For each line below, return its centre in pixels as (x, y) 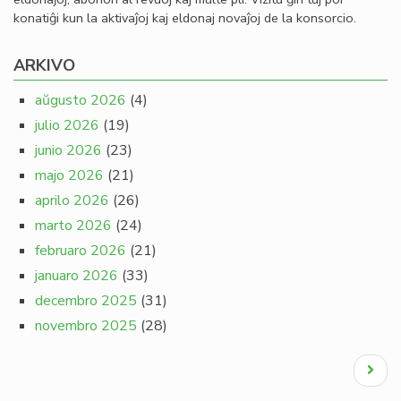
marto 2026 (73, 226)
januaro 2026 (77, 276)
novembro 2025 (86, 326)
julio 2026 (67, 125)
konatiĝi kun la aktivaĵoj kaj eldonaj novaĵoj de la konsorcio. (185, 18)
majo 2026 (69, 175)
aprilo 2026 (72, 200)
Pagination (53, 363)
